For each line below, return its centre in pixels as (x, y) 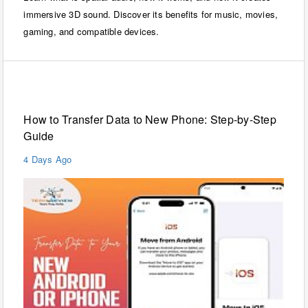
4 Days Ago (48, 159)
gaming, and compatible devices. (91, 31)
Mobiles (43, 89)
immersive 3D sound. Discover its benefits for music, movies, (151, 14)
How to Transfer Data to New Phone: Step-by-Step (150, 119)
